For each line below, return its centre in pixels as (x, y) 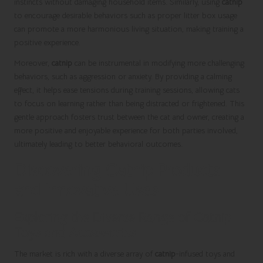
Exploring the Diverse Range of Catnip (123, 217)
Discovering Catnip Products (117, 170)
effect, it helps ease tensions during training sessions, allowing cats (127, 90)
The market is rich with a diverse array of (85, 254)
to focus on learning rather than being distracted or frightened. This (129, 103)
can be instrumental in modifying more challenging (158, 63)
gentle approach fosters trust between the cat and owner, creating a (129, 117)
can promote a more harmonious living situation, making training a (129, 29)
